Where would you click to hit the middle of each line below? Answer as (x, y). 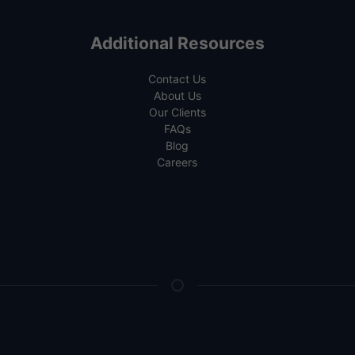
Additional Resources (177, 43)
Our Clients (177, 112)
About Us (177, 95)
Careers (177, 162)
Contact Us (177, 78)
